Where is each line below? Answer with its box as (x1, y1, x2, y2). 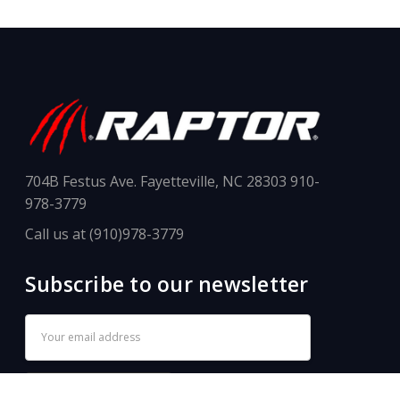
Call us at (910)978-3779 (24, 223, 184, 244)
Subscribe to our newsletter (24, 270, 309, 299)
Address (24, 337, 79, 358)
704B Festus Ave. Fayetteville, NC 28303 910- (24, 171, 320, 191)
